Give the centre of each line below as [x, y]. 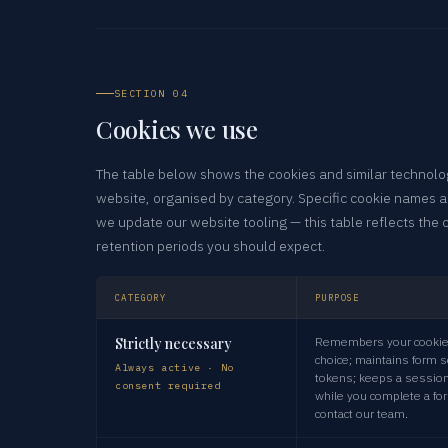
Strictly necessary [173, 343]
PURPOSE [337, 297]
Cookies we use [177, 128]
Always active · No [174, 367]
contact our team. [361, 413]
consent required [168, 385]
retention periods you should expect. [210, 245]
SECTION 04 [151, 93]
